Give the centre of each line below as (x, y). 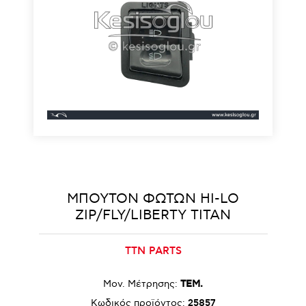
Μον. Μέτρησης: (140, 284)
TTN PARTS (153, 251)
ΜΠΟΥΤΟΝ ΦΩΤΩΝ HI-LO (153, 199)
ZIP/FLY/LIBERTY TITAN (153, 215)
